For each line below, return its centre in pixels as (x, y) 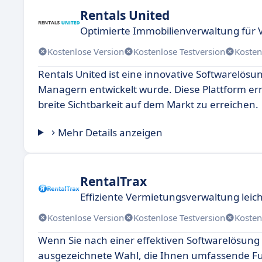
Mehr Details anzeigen (111, 132)
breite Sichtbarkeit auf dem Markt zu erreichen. (148, 104)
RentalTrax (113, 181)
